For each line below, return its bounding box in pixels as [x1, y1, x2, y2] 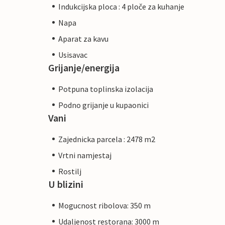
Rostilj [58, 166, 81, 176]
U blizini [48, 177, 83, 190]
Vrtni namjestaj [58, 150, 111, 160]
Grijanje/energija [48, 61, 120, 74]
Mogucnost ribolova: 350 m [58, 200, 151, 210]
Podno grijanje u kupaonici [58, 99, 149, 110]
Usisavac [58, 49, 87, 60]
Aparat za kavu [58, 33, 108, 44]
